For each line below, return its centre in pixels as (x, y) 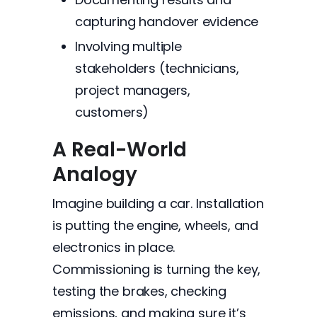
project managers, (133, 90)
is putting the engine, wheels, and (156, 225)
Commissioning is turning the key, (157, 269)
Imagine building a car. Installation (158, 203)
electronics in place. (114, 247)
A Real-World (120, 150)
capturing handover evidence (167, 22)
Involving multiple (128, 46)
